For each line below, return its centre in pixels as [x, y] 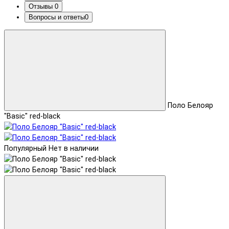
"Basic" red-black [32, 117]
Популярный [25, 149]
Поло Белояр [190, 106]
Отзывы [42, 6]
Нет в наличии [74, 149]
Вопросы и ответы [57, 17]
